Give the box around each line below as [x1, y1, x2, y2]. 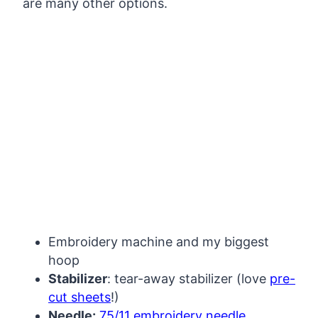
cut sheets [48, 290, 111, 305]
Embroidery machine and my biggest [48, 234, 269, 250]
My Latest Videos [166, 44, 230, 53]
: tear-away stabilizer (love [107, 271, 270, 287]
